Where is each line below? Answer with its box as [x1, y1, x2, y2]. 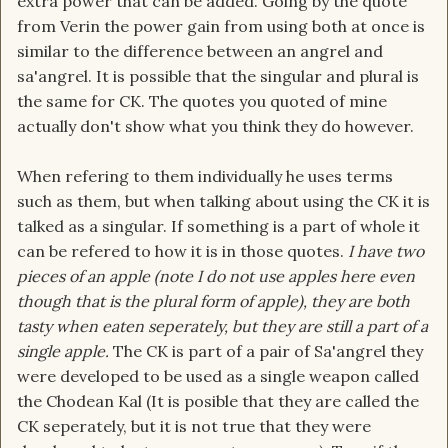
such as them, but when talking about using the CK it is [17, 191, 430, 212]
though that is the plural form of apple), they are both [17, 291, 410, 312]
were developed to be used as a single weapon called [17, 366, 419, 387]
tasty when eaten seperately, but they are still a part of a [17, 316, 428, 337]
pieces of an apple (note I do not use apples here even [17, 266, 415, 287]
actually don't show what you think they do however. [17, 116, 414, 137]
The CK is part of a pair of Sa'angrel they [109, 341, 423, 362]
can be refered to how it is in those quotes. [17, 241, 348, 262]
